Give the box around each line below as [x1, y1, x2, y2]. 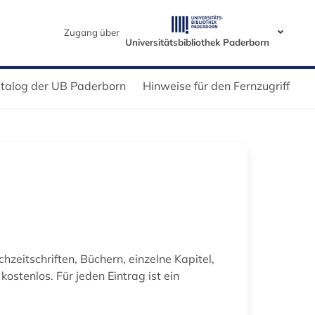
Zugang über [63, 26, 120, 38]
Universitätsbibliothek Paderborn [124, 36, 269, 48]
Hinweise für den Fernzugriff [143, 78, 290, 93]
